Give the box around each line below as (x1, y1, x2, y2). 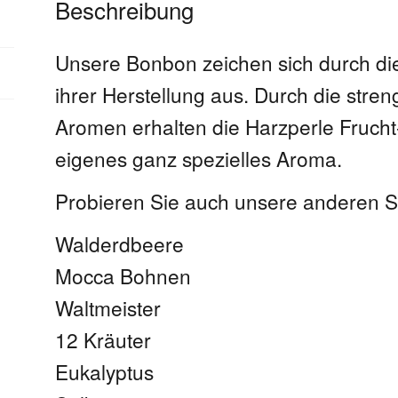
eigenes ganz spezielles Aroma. (55, 143, 343, 172)
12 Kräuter (55, 325, 152, 354)
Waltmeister (55, 293, 162, 322)
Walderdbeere (55, 229, 185, 259)
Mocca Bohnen (55, 261, 192, 291)
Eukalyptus (55, 357, 155, 386)
